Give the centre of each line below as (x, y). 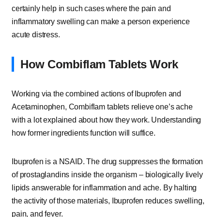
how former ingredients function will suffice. (84, 133)
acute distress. (36, 35)
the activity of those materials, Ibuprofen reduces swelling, (108, 201)
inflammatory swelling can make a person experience (101, 22)
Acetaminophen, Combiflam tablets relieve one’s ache (102, 107)
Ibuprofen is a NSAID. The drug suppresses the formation (108, 162)
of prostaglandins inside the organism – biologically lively (107, 175)
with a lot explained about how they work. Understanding (107, 120)
